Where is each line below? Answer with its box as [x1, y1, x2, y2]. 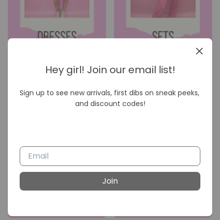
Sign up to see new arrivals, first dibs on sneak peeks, [20, 88, 199, 98]
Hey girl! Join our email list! [45, 63, 175, 77]
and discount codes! [75, 99, 145, 109]
